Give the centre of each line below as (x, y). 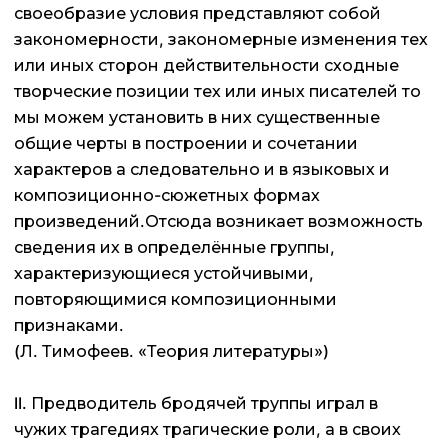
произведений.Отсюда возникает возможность (218, 220)
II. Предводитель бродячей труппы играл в (196, 402)
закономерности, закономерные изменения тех (221, 38)
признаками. (69, 324)
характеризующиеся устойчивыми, (164, 272)
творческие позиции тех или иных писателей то (217, 90)
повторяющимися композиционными (175, 298)
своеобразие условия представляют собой (197, 12)
